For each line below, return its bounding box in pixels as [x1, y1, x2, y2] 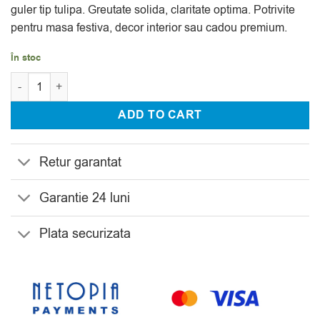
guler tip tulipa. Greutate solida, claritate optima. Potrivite [11, 1, 295, 18]
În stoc [11, 51, 41, 64]
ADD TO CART [118, 106, 202, 123]
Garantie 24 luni [39, 189, 131, 207]
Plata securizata [39, 225, 131, 243]
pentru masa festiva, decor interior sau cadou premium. [11, 19, 287, 36]
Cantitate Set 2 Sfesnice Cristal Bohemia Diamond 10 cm [10, 72, 284, 88]
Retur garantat [39, 153, 122, 171]
